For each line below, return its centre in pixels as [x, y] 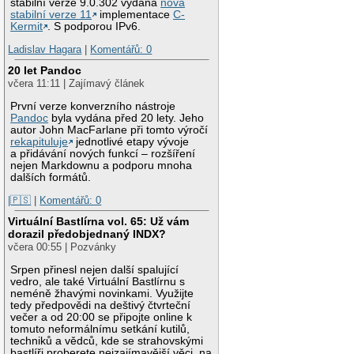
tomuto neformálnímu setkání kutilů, [100, 329]
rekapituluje [40, 141]
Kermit [27, 26]
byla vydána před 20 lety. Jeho [126, 118]
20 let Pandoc [45, 70]
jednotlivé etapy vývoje [131, 141]
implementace [135, 14]
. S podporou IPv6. [94, 26]
